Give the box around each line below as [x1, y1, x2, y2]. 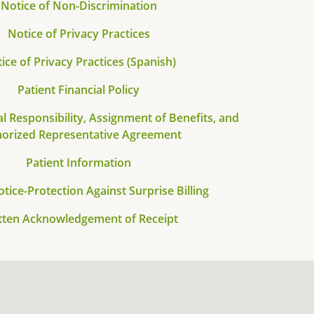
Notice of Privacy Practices [7, 26, 150, 42]
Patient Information [26, 155, 131, 171]
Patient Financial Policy [18, 82, 139, 98]
